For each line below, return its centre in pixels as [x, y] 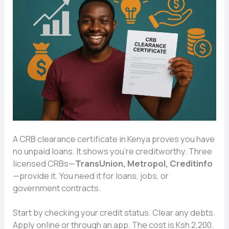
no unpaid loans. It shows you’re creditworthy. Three [113, 151]
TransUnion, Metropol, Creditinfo [144, 163]
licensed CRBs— [44, 163]
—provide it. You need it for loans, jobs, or [91, 176]
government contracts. [57, 188]
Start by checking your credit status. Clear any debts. [114, 213]
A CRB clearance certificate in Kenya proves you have [114, 139]
